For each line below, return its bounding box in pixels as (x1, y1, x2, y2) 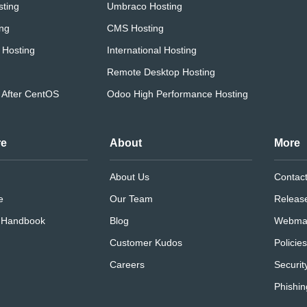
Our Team (109, 193, 153, 205)
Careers (109, 259, 145, 271)
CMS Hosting (106, 23, 164, 34)
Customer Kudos (109, 237, 182, 249)
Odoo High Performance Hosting (106, 88, 248, 100)
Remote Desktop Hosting (106, 66, 215, 78)
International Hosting (106, 45, 197, 56)
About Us (109, 171, 149, 183)
